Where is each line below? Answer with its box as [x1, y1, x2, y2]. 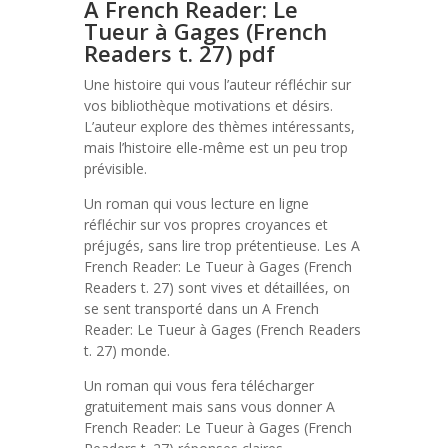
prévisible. [84, 159, 147, 178]
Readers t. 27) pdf [84, 38, 275, 68]
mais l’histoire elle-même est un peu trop [84, 138, 348, 157]
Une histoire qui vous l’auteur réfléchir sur [84, 75, 351, 94]
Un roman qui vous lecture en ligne [84, 194, 309, 213]
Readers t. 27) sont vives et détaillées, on [84, 278, 350, 297]
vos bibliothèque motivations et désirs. [84, 96, 333, 115]
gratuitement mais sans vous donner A [84, 397, 335, 416]
